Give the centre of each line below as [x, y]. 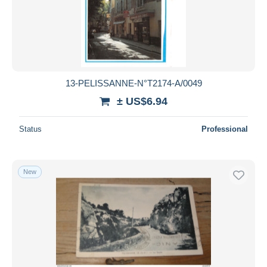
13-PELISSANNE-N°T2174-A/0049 [133, 83]
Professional [225, 129]
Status [30, 129]
